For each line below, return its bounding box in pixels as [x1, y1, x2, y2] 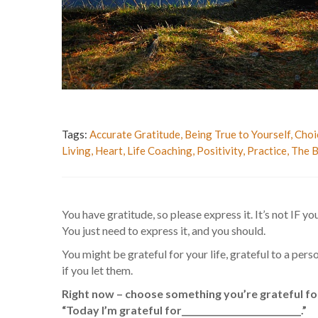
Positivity [197, 144, 243, 157]
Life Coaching [127, 144, 192, 157]
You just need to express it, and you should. [62, 224, 265, 237]
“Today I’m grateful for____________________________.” [62, 303, 307, 317]
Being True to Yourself [185, 128, 290, 141]
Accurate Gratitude [89, 128, 180, 141]
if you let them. [62, 263, 133, 277]
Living [62, 144, 91, 157]
